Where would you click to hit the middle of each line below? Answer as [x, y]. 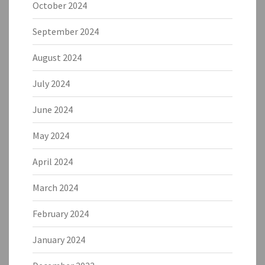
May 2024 [51, 135]
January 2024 [59, 239]
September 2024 [66, 31]
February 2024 [61, 213]
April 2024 [53, 161]
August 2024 [57, 57]
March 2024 [55, 187]
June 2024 [53, 109]
